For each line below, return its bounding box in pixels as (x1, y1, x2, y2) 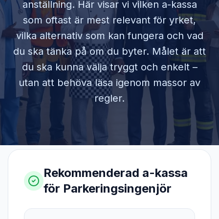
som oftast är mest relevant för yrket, (23, 14, 196, 26)
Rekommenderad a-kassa (44, 166, 188, 180)
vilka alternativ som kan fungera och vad (16, 30, 203, 42)
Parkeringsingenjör (63, 181, 172, 196)
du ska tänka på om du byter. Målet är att (13, 45, 206, 57)
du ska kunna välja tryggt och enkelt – (22, 61, 197, 73)
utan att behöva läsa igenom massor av (19, 77, 200, 88)
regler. (94, 92, 125, 104)
